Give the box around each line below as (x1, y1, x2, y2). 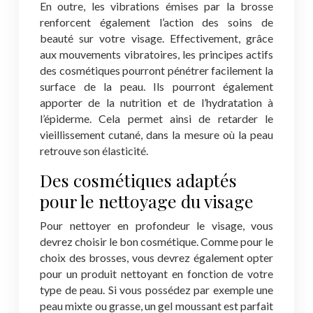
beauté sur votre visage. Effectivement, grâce (40, 31, 273, 45)
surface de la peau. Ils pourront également (40, 80, 273, 93)
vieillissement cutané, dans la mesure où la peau (40, 128, 273, 141)
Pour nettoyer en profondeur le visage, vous (40, 219, 273, 232)
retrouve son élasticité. (40, 144, 148, 157)
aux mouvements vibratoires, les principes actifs (40, 48, 273, 61)
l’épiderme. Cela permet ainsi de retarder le (40, 112, 273, 125)
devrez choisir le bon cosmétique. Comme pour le (40, 235, 273, 248)
